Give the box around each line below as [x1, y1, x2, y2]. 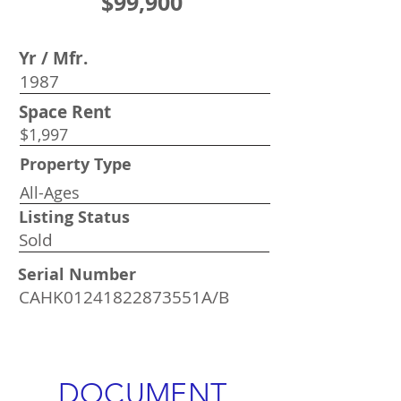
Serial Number [18, 263, 136, 286]
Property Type [20, 153, 132, 175]
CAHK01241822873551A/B [19, 286, 229, 309]
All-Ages [20, 182, 80, 203]
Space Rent [19, 100, 111, 124]
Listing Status [19, 206, 130, 228]
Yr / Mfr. [19, 47, 88, 70]
